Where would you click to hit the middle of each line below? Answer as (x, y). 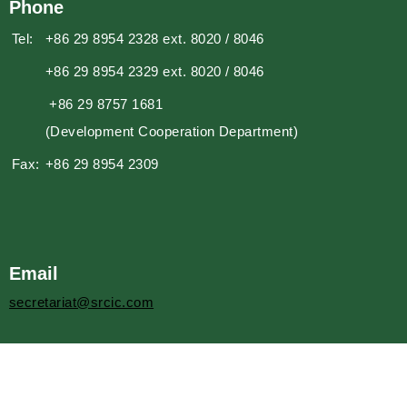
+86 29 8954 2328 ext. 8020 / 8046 (155, 39)
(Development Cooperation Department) (172, 131)
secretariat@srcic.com (82, 302)
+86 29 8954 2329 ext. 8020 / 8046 (155, 71)
